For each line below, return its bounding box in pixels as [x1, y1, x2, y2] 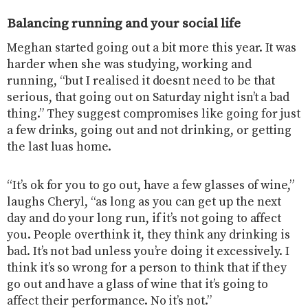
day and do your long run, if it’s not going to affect [7, 210, 282, 226]
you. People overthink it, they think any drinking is [7, 227, 291, 243]
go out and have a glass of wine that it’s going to [7, 276, 269, 292]
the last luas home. [7, 139, 111, 155]
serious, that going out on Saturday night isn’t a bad [7, 89, 290, 105]
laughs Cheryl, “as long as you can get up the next [7, 194, 282, 210]
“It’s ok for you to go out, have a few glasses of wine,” [7, 177, 295, 193]
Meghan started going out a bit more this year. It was [7, 40, 297, 56]
